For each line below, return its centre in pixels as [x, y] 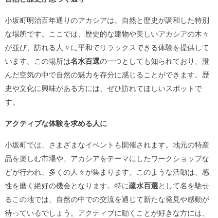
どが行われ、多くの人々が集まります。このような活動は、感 [107, 172]
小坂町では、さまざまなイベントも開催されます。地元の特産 [107, 144]
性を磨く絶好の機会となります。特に [67, 185]
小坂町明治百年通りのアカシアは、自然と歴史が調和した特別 [107, 20]
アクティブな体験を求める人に [56, 123]
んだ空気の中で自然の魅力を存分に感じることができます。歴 [107, 74]
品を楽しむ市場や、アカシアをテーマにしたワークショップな [107, 158]
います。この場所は [38, 61]
